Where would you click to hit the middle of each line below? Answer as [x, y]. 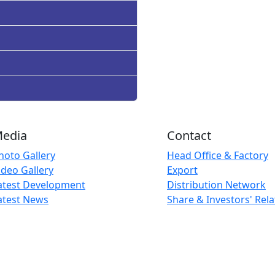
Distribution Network [216, 185]
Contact [189, 135]
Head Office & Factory [218, 155]
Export [182, 170]
